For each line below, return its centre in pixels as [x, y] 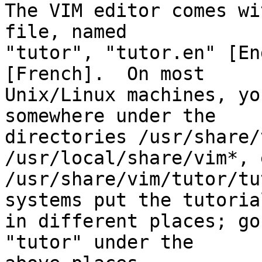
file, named [66, 32]
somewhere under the [110, 116]
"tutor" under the [99, 242]
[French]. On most [105, 74]
